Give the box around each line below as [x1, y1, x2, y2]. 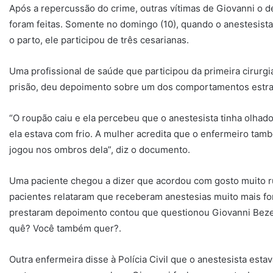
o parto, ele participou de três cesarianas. [9, 34, 189, 46]
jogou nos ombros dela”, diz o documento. [9, 144, 190, 156]
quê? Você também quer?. [9, 222, 121, 235]
